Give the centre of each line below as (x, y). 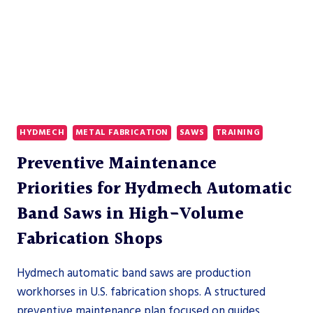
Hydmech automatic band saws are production (134, 273)
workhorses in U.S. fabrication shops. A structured (141, 292)
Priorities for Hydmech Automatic (154, 189)
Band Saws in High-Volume (130, 214)
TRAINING (238, 132)
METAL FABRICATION (122, 132)
